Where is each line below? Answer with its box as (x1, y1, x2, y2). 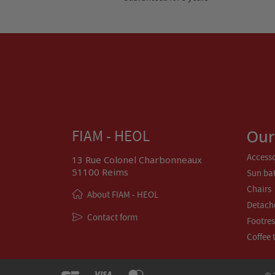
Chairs (247, 182, 271, 195)
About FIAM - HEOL (87, 188, 158, 201)
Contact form (87, 211, 137, 223)
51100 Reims (72, 165, 128, 178)
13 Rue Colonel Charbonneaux (72, 153, 202, 166)
